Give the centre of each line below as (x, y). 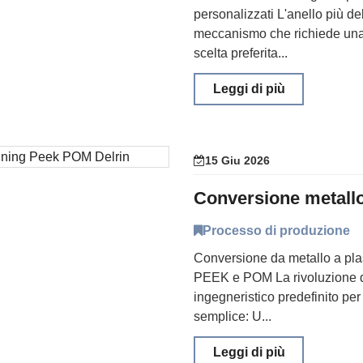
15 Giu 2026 (237, 160)
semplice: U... (233, 316)
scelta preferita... (241, 53)
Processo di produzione (276, 231)
